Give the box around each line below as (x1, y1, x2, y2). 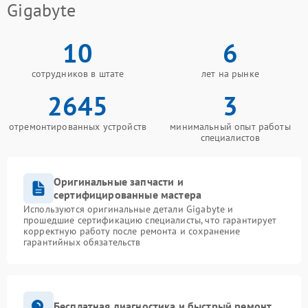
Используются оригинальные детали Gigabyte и (23, 202, 234, 215)
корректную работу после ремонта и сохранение (23, 224, 241, 237)
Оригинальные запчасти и (54, 174, 184, 188)
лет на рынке (201, 67, 259, 80)
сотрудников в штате (31, 67, 124, 80)
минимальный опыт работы (170, 120, 291, 133)
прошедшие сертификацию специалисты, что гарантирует (23, 213, 277, 226)
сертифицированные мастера (54, 187, 202, 201)
